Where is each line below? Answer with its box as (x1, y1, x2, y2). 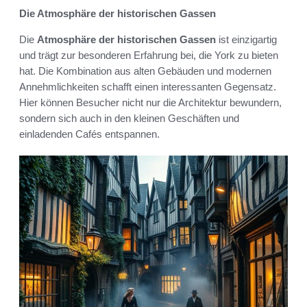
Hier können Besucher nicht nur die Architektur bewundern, (19, 96, 282, 108)
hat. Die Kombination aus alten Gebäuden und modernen (19, 64, 271, 77)
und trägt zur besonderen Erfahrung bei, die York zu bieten (19, 49, 278, 61)
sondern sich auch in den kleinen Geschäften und (19, 112, 239, 124)
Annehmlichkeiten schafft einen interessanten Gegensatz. (19, 80, 276, 93)
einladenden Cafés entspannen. (19, 127, 160, 140)
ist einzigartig (216, 33, 277, 45)
